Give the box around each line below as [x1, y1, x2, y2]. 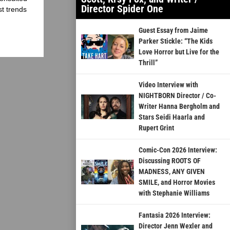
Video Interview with [138, 81, 198, 89]
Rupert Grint [138, 124, 174, 132]
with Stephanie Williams [138, 189, 209, 198]
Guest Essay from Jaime [138, 26, 208, 35]
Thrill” [138, 59, 158, 67]
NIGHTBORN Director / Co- [138, 91, 216, 100]
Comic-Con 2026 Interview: [138, 146, 217, 155]
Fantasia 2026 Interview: [138, 211, 210, 220]
